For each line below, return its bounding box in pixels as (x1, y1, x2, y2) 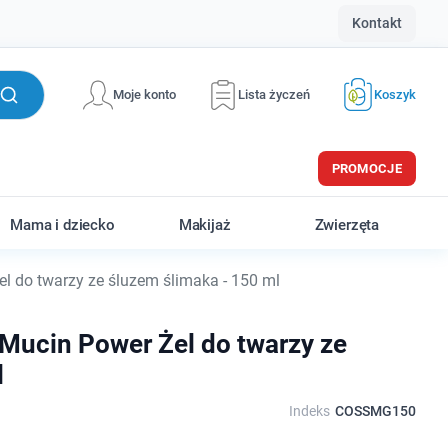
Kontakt (352, 15, 402, 31)
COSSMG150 (334, 403, 416, 419)
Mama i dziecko (9, 216, 115, 234)
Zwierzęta (314, 216, 380, 234)
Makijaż (178, 216, 231, 234)
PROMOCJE (331, 161, 402, 176)
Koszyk (374, 87, 416, 102)
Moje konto (113, 87, 176, 102)
